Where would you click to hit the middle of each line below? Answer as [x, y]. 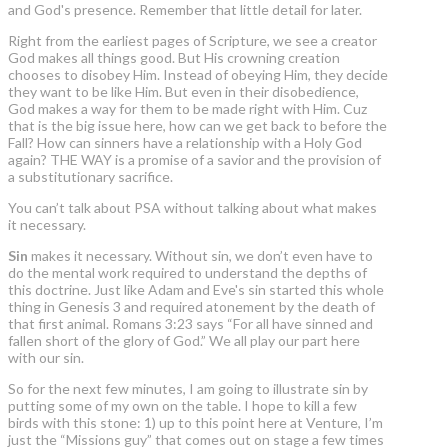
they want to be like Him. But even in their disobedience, [183, 92]
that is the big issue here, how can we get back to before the [197, 126]
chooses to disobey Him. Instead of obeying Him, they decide [198, 75]
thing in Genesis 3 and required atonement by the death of [191, 307]
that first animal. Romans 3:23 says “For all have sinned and [190, 324]
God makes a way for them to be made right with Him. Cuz [187, 109]
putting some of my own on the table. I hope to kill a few [182, 406]
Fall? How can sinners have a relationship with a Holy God [185, 143]
